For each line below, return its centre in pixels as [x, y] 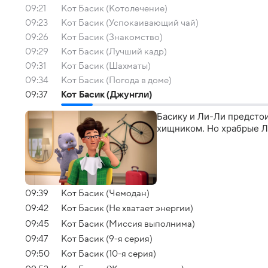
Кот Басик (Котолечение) [114, 8]
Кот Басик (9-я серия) [107, 239]
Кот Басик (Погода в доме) [116, 80]
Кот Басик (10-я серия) [109, 254]
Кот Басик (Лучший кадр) [114, 51]
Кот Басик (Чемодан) [105, 194]
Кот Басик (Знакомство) [112, 37]
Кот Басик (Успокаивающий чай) [130, 23]
